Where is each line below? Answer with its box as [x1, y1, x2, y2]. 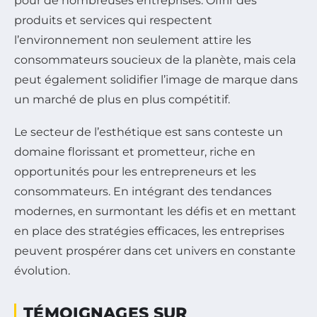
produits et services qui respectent [14, 13, 212, 28]
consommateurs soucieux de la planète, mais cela [14, 53, 296, 67]
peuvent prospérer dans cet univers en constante [14, 244, 296, 258]
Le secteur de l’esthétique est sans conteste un [14, 125, 283, 139]
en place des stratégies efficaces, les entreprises [14, 224, 284, 238]
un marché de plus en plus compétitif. [14, 93, 230, 107]
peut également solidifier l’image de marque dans [14, 73, 298, 87]
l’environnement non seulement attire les [14, 33, 251, 47]
